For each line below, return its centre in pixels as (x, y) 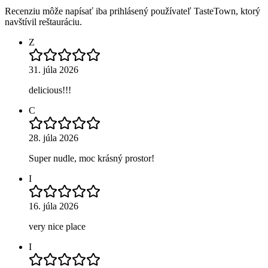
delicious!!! (50, 90)
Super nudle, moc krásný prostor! (92, 159)
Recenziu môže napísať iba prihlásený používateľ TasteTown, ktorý (133, 11)
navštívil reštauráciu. (43, 22)
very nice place (57, 227)
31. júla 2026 (54, 70)
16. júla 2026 (54, 206)
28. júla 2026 (54, 138)
